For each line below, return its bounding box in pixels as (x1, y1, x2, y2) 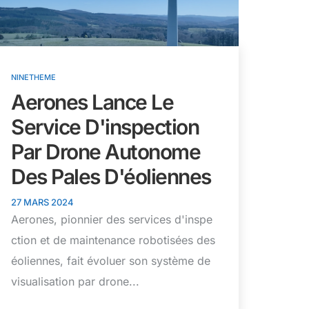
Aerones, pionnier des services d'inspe (11, 212, 212, 226)
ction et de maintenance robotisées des (11, 232, 215, 247)
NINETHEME (11, 72, 56, 82)
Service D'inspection (11, 114, 199, 139)
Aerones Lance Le (11, 89, 173, 114)
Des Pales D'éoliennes (11, 163, 211, 189)
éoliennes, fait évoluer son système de (11, 253, 210, 268)
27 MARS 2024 (11, 196, 74, 208)
